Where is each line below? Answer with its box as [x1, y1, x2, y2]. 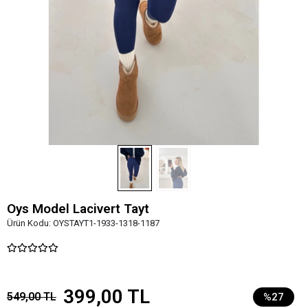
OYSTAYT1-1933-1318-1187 [53, 217, 159, 228]
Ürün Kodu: [7, 217, 53, 228]
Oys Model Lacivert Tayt [7, 200, 149, 217]
